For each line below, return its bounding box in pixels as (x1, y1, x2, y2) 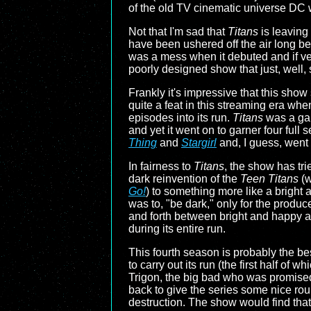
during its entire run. (128, 223, 226, 235)
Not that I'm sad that (128, 26, 228, 37)
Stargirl (181, 137, 217, 149)
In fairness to (128, 160, 194, 172)
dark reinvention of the (128, 173, 240, 185)
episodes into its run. (128, 112, 233, 124)
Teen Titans (240, 173, 299, 185)
